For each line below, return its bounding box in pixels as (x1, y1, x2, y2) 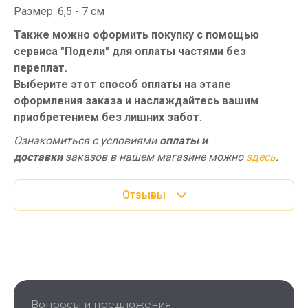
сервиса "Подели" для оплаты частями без (14, 44, 246, 58)
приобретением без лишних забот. (14, 110, 202, 124)
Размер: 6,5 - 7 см (14, 4, 104, 18)
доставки (14, 150, 63, 164)
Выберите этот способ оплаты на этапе (14, 77, 231, 91)
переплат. (14, 60, 67, 74)
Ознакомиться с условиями (14, 133, 159, 147)
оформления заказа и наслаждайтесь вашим (14, 93, 258, 107)
